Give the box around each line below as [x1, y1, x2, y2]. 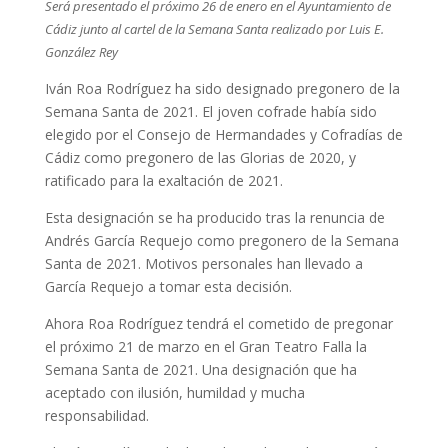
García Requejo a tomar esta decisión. [44, 277, 292, 297]
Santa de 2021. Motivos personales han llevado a [44, 254, 363, 274]
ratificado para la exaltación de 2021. [44, 171, 283, 191]
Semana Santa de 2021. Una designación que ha [44, 360, 357, 380]
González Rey [44, 43, 118, 62]
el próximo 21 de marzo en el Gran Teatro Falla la [44, 337, 367, 357]
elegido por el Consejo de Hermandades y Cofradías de [44, 125, 403, 145]
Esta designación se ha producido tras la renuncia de [44, 208, 385, 228]
